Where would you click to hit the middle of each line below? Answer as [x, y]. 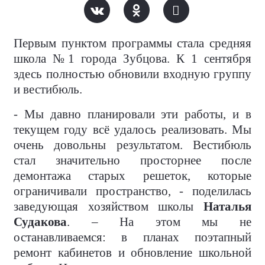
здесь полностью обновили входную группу [132, 74]
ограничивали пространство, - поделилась [132, 191]
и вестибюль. [48, 90]
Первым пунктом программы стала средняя [132, 43]
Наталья [227, 207]
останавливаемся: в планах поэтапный [132, 237]
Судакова [40, 222]
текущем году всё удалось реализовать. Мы [132, 130]
